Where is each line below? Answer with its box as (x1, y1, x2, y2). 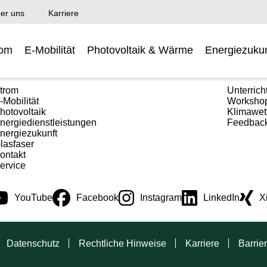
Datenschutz (7, 238, 60, 249)
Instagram (140, 193, 182, 203)
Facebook (76, 193, 119, 203)
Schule (227, 69, 259, 79)
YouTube (14, 193, 52, 203)
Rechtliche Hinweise (79, 238, 166, 249)
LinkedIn (203, 193, 240, 203)
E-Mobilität (24, 44, 75, 57)
